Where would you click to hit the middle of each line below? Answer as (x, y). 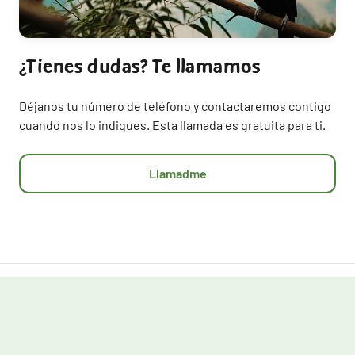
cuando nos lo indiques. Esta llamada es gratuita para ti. (172, 125)
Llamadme (177, 174)
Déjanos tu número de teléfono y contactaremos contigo (175, 106)
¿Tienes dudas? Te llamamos (140, 67)
